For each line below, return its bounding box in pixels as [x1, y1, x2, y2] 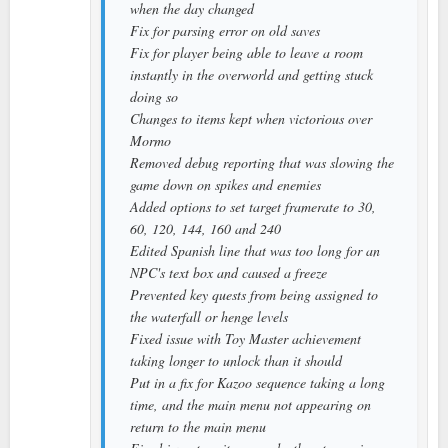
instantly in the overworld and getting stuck [130, 64, 373, 84]
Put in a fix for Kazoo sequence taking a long [130, 372, 385, 392]
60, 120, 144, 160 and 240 [130, 218, 281, 238]
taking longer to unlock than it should [130, 350, 342, 370]
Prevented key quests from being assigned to [130, 284, 378, 304]
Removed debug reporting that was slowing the [130, 152, 394, 172]
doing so [130, 86, 178, 106]
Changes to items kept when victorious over [130, 108, 372, 128]
